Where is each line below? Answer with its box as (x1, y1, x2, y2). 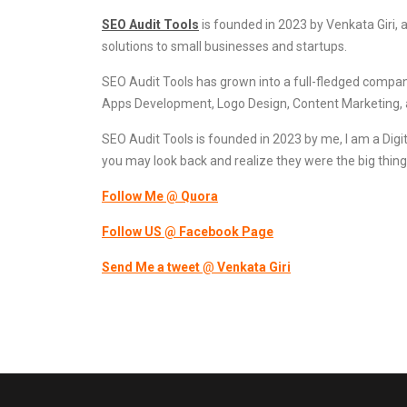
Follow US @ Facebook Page (102, 224, 273, 239)
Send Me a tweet (102, 260, 200, 274)
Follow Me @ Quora (102, 189, 218, 203)
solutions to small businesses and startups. (102, 39, 347, 54)
